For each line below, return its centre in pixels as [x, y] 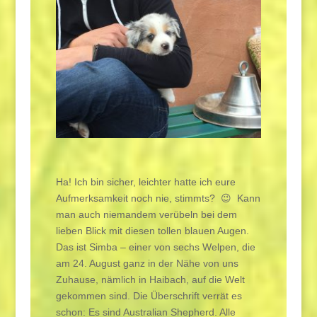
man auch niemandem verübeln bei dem [146, 214]
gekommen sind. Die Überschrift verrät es [149, 295]
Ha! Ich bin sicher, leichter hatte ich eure [145, 181]
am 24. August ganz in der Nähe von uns [147, 263]
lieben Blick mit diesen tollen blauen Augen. [152, 230]
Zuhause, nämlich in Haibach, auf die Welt [150, 279]
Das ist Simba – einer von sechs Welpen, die [155, 247]
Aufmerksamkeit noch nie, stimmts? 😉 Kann [158, 198]
